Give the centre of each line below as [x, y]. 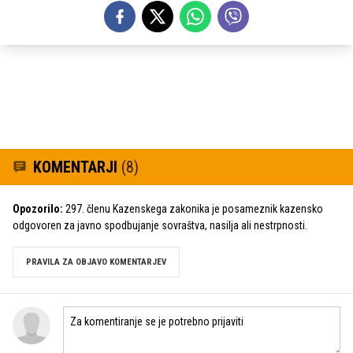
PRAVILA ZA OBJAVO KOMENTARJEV [96, 262]
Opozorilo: [38, 209]
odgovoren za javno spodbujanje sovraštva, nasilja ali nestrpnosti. [160, 225]
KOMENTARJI [77, 167]
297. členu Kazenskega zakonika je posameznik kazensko [193, 209]
